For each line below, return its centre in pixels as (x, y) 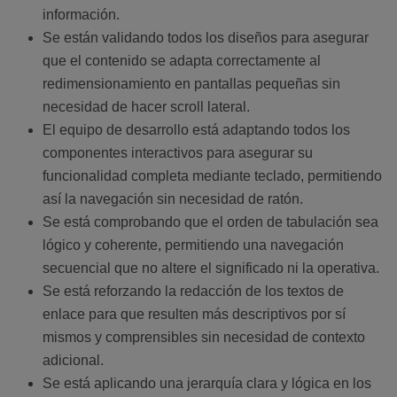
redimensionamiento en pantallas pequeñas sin (191, 84)
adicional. (73, 361)
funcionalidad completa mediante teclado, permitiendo (212, 176)
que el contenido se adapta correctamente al (182, 61)
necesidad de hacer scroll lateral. (146, 107)
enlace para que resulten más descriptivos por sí (194, 315)
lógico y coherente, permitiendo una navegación (193, 245)
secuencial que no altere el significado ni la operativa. (211, 269)
